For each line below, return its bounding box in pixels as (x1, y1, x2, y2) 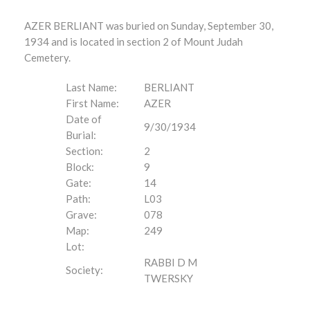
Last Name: (66, 81, 117, 93)
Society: (66, 264, 103, 276)
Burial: (66, 129, 96, 141)
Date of (66, 113, 102, 125)
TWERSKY (144, 272, 193, 284)
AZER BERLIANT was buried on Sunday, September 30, (24, 19, 273, 32)
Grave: (66, 208, 97, 221)
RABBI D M (144, 256, 197, 268)
